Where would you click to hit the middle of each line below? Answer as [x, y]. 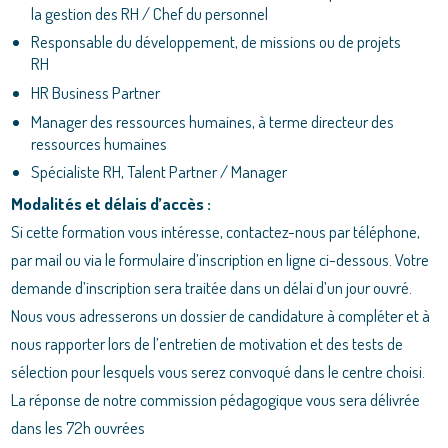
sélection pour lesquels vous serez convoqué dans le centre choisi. [218, 372]
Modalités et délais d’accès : [111, 204]
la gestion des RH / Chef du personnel [150, 13]
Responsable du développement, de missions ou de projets [216, 42]
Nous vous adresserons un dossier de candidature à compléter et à [221, 316]
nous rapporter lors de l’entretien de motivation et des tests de [207, 344]
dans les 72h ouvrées [78, 428]
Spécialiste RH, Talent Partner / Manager [159, 172]
